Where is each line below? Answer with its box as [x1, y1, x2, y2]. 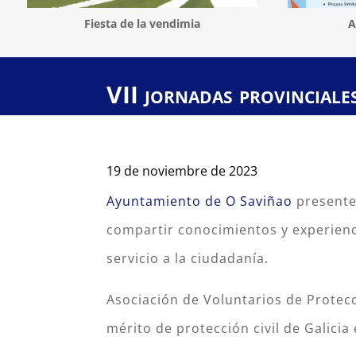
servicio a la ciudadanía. [106, 249, 269, 267]
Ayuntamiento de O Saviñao [106, 192, 293, 210]
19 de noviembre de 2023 [106, 161, 258, 180]
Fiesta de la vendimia [83, 15, 200, 31]
